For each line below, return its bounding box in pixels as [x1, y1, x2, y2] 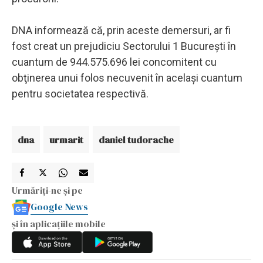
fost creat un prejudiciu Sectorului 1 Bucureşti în [12, 39, 236, 52]
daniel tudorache [99, 133, 174, 146]
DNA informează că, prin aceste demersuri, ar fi [12, 23, 231, 36]
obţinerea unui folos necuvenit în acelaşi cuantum [12, 71, 242, 84]
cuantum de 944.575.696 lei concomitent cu [12, 55, 217, 68]
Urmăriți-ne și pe [12, 183, 83, 197]
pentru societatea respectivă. [12, 87, 151, 100]
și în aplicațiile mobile [12, 217, 106, 230]
